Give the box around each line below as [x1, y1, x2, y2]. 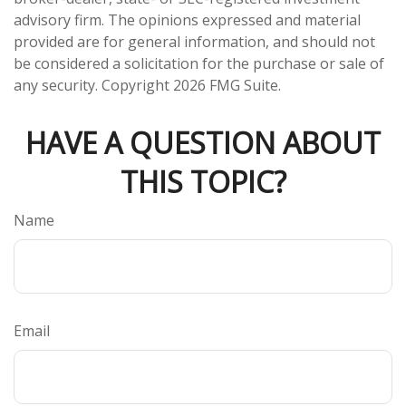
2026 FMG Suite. [173, 75, 281, 95]
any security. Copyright [14, 75, 173, 95]
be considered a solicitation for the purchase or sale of [14, 53, 384, 73]
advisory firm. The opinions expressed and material [14, 10, 361, 30]
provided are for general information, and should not [14, 32, 375, 52]
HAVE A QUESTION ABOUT [25, 123, 381, 162]
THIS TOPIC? [120, 162, 286, 201]
